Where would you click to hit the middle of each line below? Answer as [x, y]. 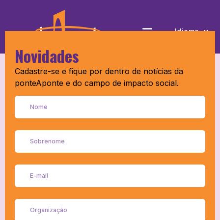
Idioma [187, 31]
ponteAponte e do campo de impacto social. [97, 83]
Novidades [47, 56]
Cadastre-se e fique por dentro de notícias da [99, 71]
